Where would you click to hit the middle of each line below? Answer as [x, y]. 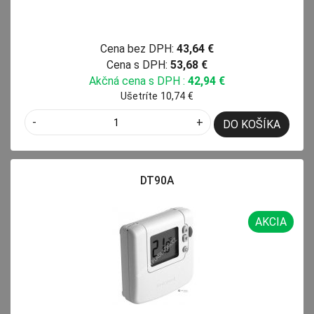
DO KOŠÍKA [252, 125]
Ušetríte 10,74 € [157, 96]
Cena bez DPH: [137, 49]
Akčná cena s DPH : [137, 81]
